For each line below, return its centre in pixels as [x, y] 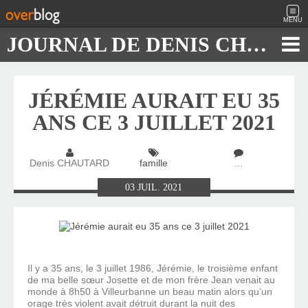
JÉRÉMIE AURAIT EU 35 [154, 100]
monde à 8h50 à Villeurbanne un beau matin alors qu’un [150, 292]
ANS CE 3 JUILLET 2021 [154, 122]
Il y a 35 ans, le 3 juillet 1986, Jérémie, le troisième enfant [153, 268]
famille [154, 163]
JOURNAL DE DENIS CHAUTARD [256, 44]
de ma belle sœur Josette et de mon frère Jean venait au [151, 280]
